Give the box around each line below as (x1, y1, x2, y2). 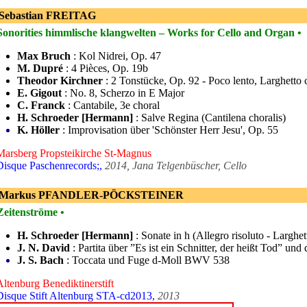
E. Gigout (17, 87, 62, 99)
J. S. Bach (17, 254, 64, 266)
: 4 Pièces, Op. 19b (63, 62, 148, 74)
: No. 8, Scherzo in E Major (62, 87, 184, 99)
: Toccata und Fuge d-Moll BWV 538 (64, 254, 230, 266)
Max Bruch (17, 50, 71, 62)
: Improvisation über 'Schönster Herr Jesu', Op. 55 (60, 124, 278, 136)
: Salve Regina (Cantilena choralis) (133, 112, 286, 123)
